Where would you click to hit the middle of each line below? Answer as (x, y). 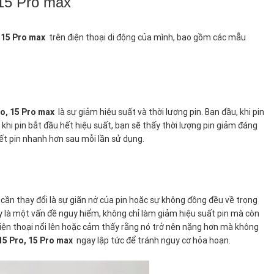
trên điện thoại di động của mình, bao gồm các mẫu (146, 37)
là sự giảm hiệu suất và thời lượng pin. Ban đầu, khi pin (159, 112)
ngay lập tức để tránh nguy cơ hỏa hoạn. (152, 240)
